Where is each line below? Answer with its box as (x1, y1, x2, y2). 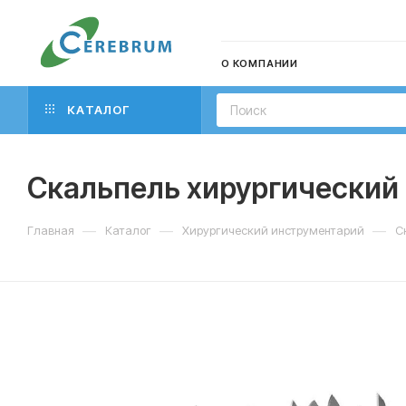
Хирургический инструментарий (182, 223, 364, 237)
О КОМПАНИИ (221, 57, 298, 70)
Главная (27, 223, 74, 237)
